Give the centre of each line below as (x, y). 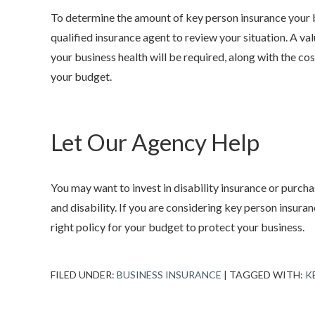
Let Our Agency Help (155, 142)
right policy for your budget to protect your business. (178, 226)
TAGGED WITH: (267, 274)
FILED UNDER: (84, 274)
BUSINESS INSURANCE (169, 274)
